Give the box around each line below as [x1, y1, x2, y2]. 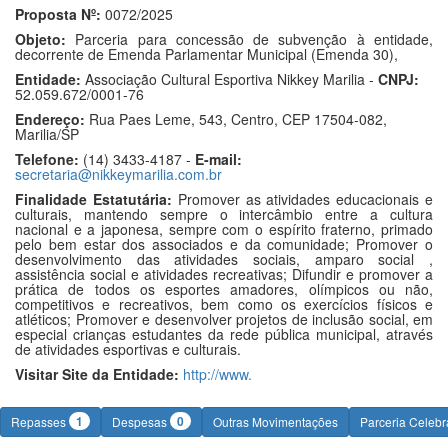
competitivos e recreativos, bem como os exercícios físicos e [15, 294, 433, 314]
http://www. [183, 364, 252, 384]
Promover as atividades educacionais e [171, 189, 434, 209]
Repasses [11, 413, 69, 430]
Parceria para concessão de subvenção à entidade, [66, 29, 433, 49]
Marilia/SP [15, 124, 79, 144]
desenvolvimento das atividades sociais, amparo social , [15, 249, 433, 269]
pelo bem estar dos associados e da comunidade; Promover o [15, 234, 433, 254]
